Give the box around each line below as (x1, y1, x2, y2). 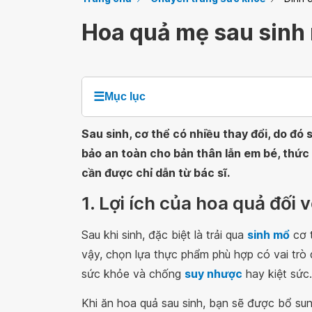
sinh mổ (247, 228, 290, 242)
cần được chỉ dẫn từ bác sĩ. (81, 166, 230, 180)
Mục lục (104, 91, 146, 102)
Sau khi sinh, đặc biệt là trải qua (81, 228, 247, 242)
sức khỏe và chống (81, 267, 185, 281)
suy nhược (185, 267, 242, 281)
